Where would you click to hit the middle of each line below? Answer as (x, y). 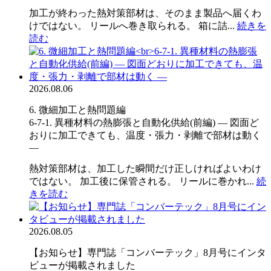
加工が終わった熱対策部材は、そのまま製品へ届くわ (145, 13)
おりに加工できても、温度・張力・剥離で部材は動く (145, 135)
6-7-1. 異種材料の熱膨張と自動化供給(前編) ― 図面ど (144, 122)
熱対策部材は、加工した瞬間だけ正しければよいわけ (145, 168)
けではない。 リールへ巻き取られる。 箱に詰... (133, 25)
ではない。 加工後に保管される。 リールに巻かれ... (143, 181)
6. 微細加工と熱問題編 (77, 109)
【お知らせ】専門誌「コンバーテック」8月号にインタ (148, 252)
